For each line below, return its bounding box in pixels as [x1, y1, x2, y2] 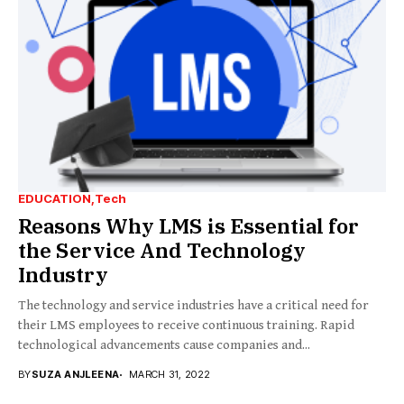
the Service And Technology [18, 236, 306, 264]
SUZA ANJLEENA [31, 368, 120, 381]
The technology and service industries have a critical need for [18, 298, 369, 314]
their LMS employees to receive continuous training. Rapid [18, 317, 354, 334]
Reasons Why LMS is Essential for [18, 212, 359, 240]
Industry [18, 261, 108, 289]
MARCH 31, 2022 [128, 368, 211, 381]
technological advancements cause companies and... [18, 337, 310, 353]
